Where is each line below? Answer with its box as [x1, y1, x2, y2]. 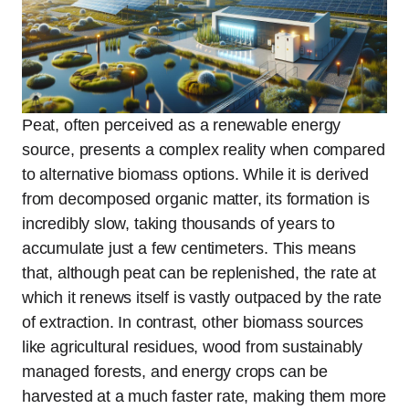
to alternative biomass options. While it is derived [22, 164, 369, 184]
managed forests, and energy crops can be [22, 362, 328, 381]
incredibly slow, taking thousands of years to [22, 214, 335, 233]
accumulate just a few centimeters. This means [22, 238, 356, 257]
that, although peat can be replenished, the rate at [22, 263, 376, 282]
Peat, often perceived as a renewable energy [22, 115, 341, 134]
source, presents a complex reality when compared [22, 140, 385, 159]
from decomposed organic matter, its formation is [22, 189, 370, 208]
